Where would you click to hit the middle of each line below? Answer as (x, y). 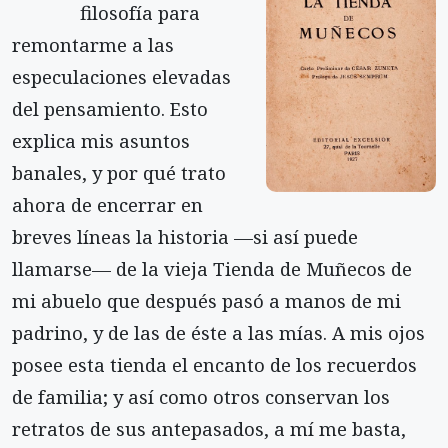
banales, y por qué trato (119, 172)
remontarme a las (93, 44)
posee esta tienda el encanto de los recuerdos (214, 364)
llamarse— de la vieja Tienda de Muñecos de (212, 268)
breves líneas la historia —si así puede (185, 236)
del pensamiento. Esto (110, 108)
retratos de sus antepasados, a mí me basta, (209, 428)
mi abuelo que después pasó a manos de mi (206, 300)
